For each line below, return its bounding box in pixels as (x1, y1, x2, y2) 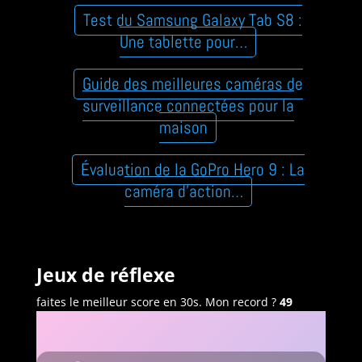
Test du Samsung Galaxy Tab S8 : (82, 9, 302, 31)
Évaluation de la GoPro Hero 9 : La (80, 158, 305, 180)
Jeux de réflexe (36, 261, 175, 288)
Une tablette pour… (120, 31, 248, 53)
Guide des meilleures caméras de (82, 73, 303, 95)
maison (159, 116, 208, 138)
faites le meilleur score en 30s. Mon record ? (36, 293, 280, 309)
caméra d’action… (124, 180, 243, 202)
